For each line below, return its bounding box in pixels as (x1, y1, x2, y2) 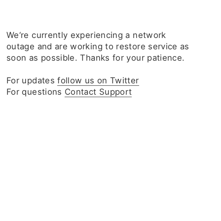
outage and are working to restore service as (6, 41, 189, 51)
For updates (6, 75, 58, 85)
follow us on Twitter (57, 75, 139, 85)
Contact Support (65, 87, 132, 97)
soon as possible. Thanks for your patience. (6, 53, 185, 63)
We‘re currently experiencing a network (6, 30, 166, 40)
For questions (6, 87, 65, 97)
